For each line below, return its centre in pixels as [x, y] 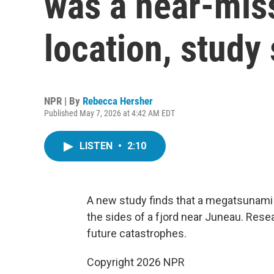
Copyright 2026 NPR [136, 262]
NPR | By [63, 101]
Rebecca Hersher [118, 101]
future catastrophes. [137, 233]
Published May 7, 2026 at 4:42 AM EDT [109, 113]
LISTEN [97, 146]
